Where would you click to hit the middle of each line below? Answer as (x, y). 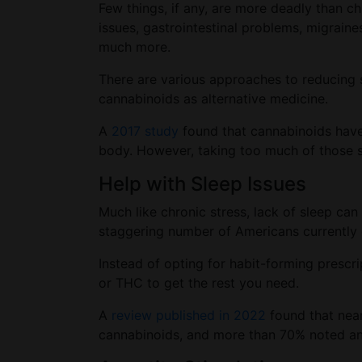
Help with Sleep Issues (202, 184)
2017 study (145, 131)
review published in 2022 (189, 315)
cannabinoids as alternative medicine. (215, 99)
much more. (135, 47)
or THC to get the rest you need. (201, 283)
